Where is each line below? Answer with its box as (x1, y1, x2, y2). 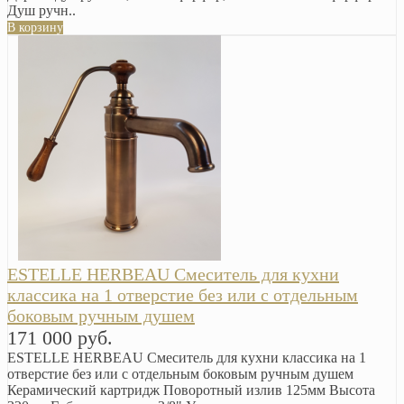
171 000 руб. (7, 326, 113, 349)
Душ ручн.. (7, 2, 76, 18)
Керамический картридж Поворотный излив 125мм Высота (7, 381, 375, 398)
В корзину (7, 20, 63, 34)
